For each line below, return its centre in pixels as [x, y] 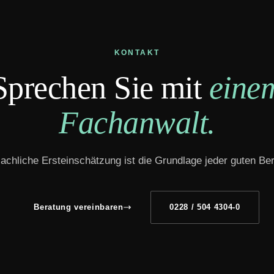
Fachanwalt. [137, 123]
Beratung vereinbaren [79, 207]
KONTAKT [137, 53]
